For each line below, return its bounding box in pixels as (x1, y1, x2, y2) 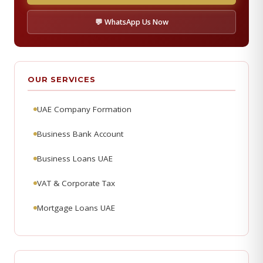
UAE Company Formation (37, 104, 131, 114)
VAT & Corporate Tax (37, 178, 115, 188)
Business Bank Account (37, 129, 123, 139)
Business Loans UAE (37, 153, 113, 164)
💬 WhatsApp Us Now (95, 17, 168, 27)
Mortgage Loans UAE (37, 203, 115, 213)
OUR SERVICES (28, 75, 96, 84)
